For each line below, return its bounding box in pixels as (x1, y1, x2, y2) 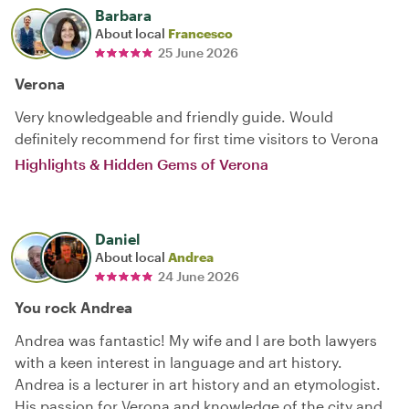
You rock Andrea (15, 298, 132, 316)
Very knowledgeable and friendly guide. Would (15, 107, 333, 125)
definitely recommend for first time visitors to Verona (15, 129, 379, 147)
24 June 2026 (158, 267, 239, 284)
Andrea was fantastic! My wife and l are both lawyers (15, 330, 377, 349)
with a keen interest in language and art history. (15, 352, 342, 371)
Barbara (95, 5, 152, 24)
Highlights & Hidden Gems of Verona (15, 154, 268, 173)
